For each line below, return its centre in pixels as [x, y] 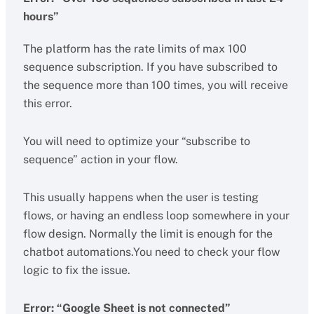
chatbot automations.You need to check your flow [151, 252]
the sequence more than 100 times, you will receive [155, 85]
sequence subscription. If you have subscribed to [150, 67]
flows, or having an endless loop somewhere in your [156, 216]
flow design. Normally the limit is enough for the [148, 234]
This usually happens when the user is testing [141, 197]
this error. [47, 103]
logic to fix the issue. [76, 270]
